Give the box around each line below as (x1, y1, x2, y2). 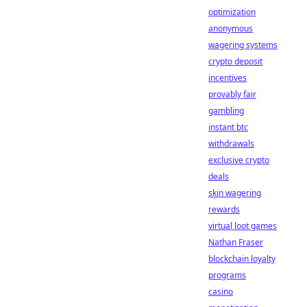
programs (208, 269, 246, 281)
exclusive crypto (208, 154, 269, 166)
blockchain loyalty (208, 253, 275, 265)
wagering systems (208, 39, 278, 51)
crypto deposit (208, 56, 262, 67)
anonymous (208, 23, 253, 34)
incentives (208, 72, 247, 84)
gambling (208, 105, 244, 116)
